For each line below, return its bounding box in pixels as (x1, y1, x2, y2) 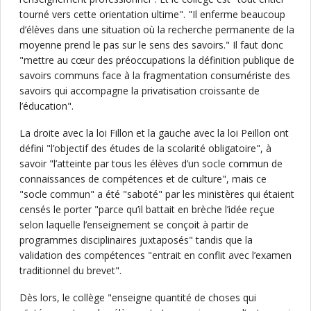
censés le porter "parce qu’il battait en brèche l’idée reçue (19, 203, 275, 216)
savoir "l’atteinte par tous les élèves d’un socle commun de (19, 157, 283, 170)
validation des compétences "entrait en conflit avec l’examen (19, 249, 292, 262)
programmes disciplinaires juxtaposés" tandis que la (19, 233, 253, 246)
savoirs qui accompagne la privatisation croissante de (19, 84, 260, 97)
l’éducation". (19, 99, 74, 112)
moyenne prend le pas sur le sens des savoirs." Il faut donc (19, 38, 283, 51)
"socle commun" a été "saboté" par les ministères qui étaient (19, 187, 294, 201)
